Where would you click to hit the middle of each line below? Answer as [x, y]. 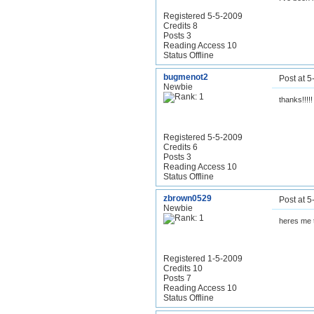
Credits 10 [183, 268]
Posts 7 [177, 278]
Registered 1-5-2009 [203, 259]
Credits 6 [180, 147]
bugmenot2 [186, 77]
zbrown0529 [187, 198]
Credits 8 [180, 26]
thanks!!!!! [296, 100]
